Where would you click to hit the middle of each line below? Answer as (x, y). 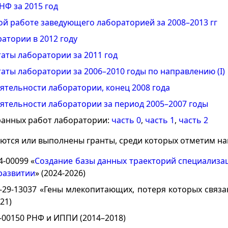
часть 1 (160, 120)
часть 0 (126, 120)
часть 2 (193, 120)
